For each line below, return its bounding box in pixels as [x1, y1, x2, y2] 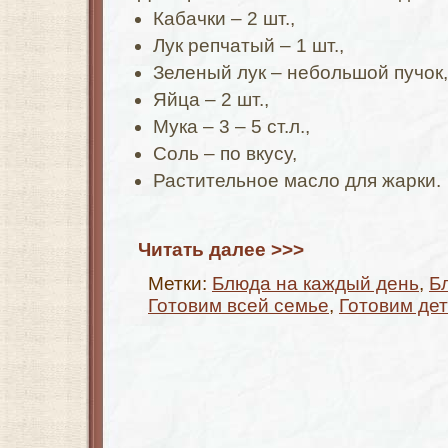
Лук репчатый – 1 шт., [153, 35, 344, 56]
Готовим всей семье [148, 295, 329, 316]
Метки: [148, 273, 212, 294]
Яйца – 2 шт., [153, 89, 269, 110]
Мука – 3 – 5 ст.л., [153, 116, 310, 137]
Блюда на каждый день [212, 273, 419, 294]
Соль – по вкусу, [153, 143, 297, 164]
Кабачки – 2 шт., [153, 8, 295, 29]
